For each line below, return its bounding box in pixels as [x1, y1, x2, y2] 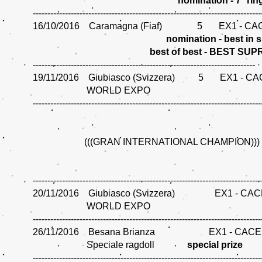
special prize [187, 240, 243, 250]
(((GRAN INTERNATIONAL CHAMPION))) [33, 137, 260, 147]
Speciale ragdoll [33, 240, 187, 250]
